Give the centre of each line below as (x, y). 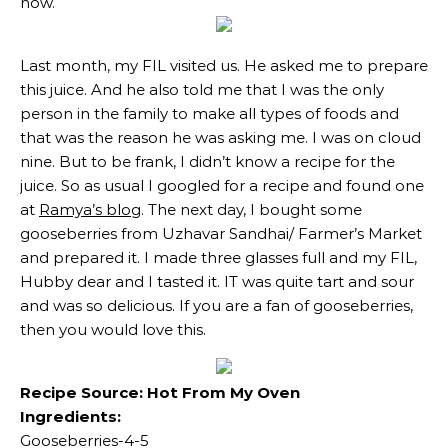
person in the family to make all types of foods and (209, 113)
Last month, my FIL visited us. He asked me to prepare (224, 65)
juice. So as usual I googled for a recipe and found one (222, 185)
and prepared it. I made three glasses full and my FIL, (218, 257)
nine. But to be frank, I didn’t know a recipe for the (207, 161)
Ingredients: (70, 416)
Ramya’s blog (90, 209)
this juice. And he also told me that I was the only (202, 89)
